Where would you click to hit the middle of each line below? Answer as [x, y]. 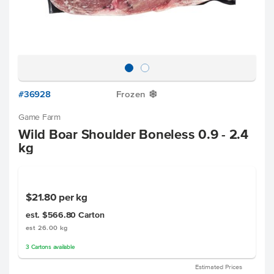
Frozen [131, 94]
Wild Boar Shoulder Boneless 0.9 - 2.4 [133, 134]
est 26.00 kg [47, 228]
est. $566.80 [52, 215]
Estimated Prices [219, 267]
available [63, 247]
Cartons [41, 247]
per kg [73, 197]
